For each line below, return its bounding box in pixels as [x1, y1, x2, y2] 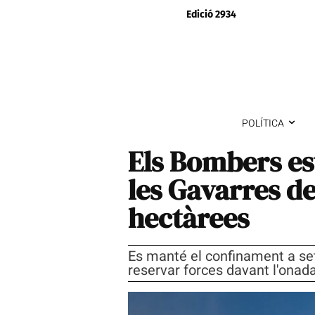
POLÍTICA [241, 115, 284, 131]
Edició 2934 [186, 8, 236, 20]
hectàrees [128, 198, 249, 237]
